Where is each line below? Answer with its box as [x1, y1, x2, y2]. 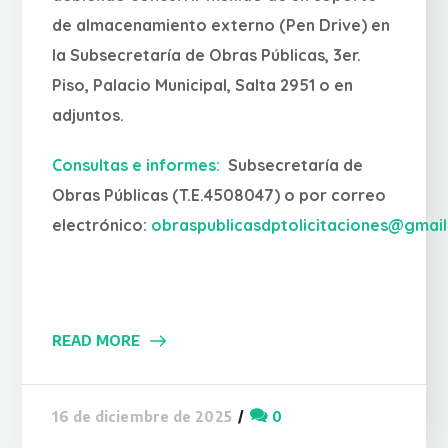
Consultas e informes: [52, 154, 225, 175]
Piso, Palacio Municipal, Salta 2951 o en [52, 74, 354, 95]
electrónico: [52, 214, 152, 235]
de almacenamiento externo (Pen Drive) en [52, 14, 391, 35]
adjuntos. [52, 104, 125, 125]
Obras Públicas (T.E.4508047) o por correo [52, 184, 387, 205]
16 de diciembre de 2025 [52, 408, 232, 426]
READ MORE [52, 331, 141, 349]
